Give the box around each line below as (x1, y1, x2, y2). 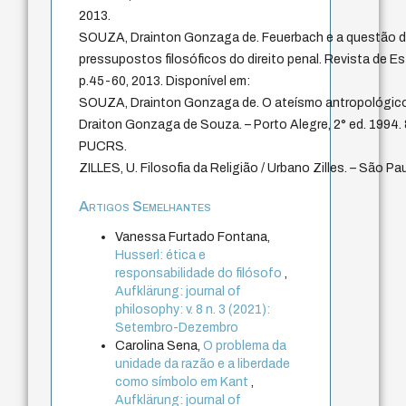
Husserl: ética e (115, 247, 207, 262)
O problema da (203, 338, 287, 353)
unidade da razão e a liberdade (115, 356, 291, 371)
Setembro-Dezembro (115, 320, 239, 334)
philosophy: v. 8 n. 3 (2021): (115, 302, 271, 316)
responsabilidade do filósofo (115, 266, 285, 280)
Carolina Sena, (115, 338, 204, 353)
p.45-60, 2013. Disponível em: (79, 73, 251, 88)
